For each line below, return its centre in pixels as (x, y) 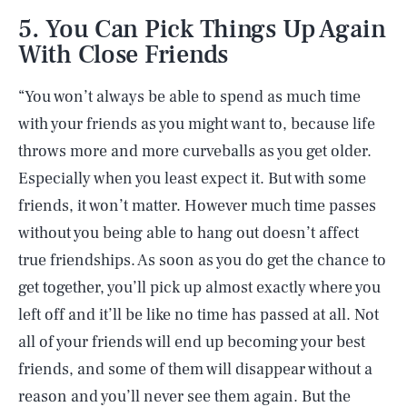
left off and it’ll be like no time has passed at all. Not (199, 315)
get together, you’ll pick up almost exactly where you (199, 288)
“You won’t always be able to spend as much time (189, 97)
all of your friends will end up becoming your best (192, 342)
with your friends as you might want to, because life (197, 124)
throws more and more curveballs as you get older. (195, 151)
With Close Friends (123, 55)
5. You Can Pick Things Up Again (202, 29)
